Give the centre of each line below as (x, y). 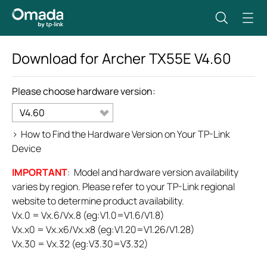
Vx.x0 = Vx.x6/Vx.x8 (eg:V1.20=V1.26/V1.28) (103, 229)
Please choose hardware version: (84, 91)
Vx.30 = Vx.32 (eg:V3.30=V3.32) (80, 244)
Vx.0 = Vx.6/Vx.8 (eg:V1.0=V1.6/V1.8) (88, 215)
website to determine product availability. (98, 201)
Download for (57, 58)
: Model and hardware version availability (153, 172)
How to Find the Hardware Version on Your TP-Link (125, 134)
